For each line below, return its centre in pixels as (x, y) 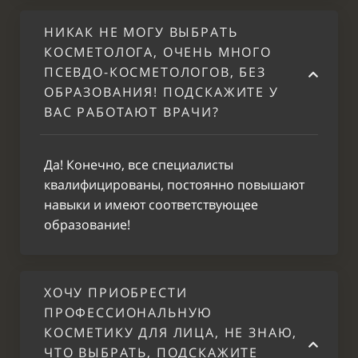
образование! (87, 225)
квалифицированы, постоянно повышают (174, 185)
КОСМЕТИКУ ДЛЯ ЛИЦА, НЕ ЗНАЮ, (171, 332)
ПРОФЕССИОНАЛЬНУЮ (129, 312)
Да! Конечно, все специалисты (139, 165)
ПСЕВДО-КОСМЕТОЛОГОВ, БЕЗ (155, 72)
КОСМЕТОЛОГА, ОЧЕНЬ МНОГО (158, 52)
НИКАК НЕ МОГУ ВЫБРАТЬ (141, 32)
